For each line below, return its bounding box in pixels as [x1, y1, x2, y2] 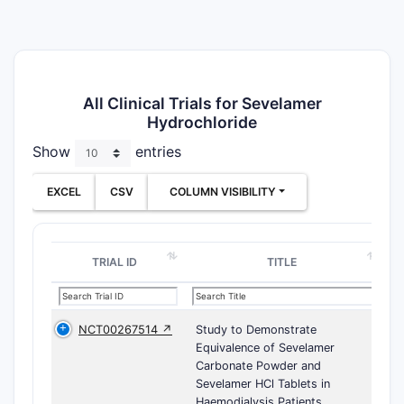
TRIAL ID [92, 255, 137, 269]
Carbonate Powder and [196, 359, 321, 372]
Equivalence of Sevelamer [196, 341, 335, 354]
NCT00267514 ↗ [78, 323, 172, 336]
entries [131, 142, 181, 161]
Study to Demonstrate [196, 323, 317, 336]
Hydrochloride [147, 113, 257, 132]
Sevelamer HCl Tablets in [196, 377, 330, 390]
